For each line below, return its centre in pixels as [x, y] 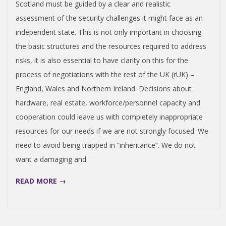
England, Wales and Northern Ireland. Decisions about [104, 88]
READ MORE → [41, 181]
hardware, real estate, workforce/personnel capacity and [108, 102]
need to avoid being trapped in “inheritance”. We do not [106, 145]
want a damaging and [51, 159]
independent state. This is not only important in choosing [108, 32]
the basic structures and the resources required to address [111, 46]
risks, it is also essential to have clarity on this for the [102, 60]
